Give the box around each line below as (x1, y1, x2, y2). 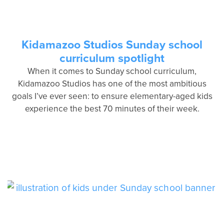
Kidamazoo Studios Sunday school (21, 36, 202, 53)
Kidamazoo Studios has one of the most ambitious (17, 77, 206, 90)
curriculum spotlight (59, 49, 164, 66)
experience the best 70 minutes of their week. (24, 102, 199, 115)
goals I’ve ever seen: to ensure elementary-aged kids (11, 89, 212, 102)
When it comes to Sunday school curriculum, (27, 64, 196, 77)
